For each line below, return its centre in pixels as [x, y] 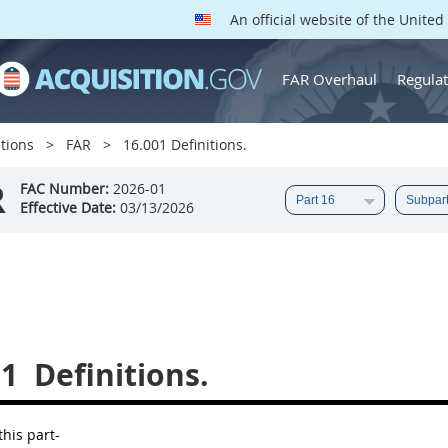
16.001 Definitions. [183, 144]
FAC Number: [64, 188]
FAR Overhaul [329, 78]
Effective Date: [68, 207]
